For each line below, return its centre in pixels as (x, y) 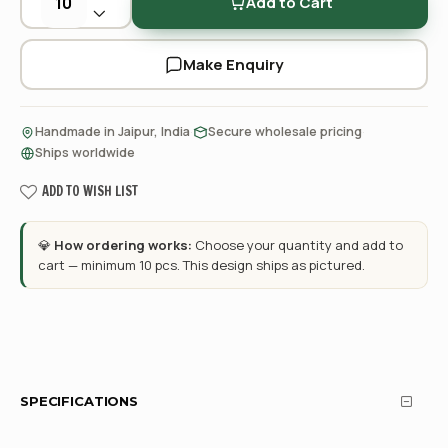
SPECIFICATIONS (79, 401)
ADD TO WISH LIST (90, 191)
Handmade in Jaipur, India (112, 131)
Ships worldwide (85, 152)
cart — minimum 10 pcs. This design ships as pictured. (201, 265)
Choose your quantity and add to (297, 245)
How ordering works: (123, 245)
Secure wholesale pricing (285, 131)
